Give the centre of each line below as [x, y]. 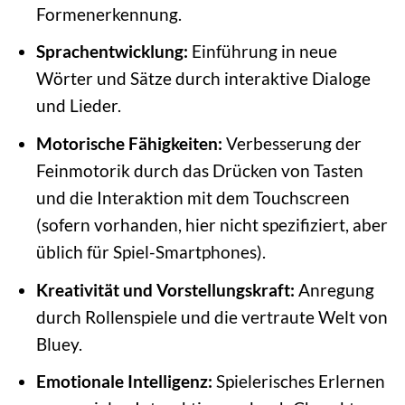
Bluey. [60, 344]
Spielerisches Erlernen [299, 381]
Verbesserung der [292, 143]
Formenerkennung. [109, 14]
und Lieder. [79, 106]
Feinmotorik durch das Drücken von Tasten [200, 170]
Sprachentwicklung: [113, 52]
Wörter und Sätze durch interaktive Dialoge [204, 79]
